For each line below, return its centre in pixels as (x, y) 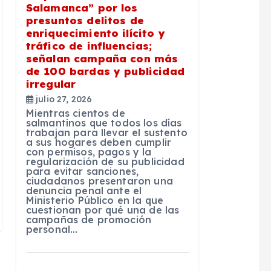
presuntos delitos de (85, 21)
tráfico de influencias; (89, 46)
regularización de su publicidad (105, 162)
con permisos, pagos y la (89, 152)
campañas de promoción (89, 220)
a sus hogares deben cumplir (99, 142)
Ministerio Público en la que (95, 201)
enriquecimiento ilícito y (95, 33)
